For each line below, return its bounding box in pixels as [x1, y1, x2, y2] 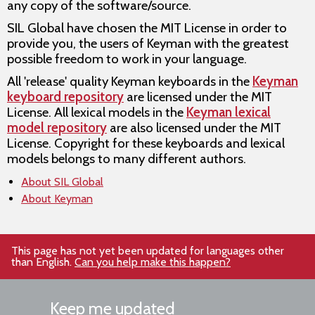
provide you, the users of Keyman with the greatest [7, 35, 289, 51]
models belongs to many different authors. [7, 150, 246, 167]
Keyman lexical [186, 104, 271, 120]
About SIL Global [21, 175, 103, 188]
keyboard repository [7, 89, 124, 105]
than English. [11, 255, 75, 269]
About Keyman [21, 192, 93, 205]
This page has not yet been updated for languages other [11, 244, 284, 257]
